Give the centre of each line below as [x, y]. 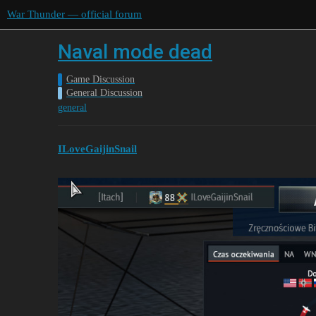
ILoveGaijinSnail [97, 148]
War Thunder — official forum [74, 14]
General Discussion [104, 93]
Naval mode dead [135, 52]
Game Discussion [101, 79]
